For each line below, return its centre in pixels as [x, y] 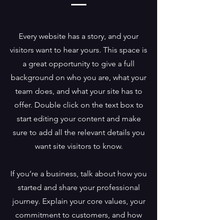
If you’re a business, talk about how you [79, 174]
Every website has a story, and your [79, 36]
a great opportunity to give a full [79, 64]
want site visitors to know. [79, 146]
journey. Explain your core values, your [79, 201]
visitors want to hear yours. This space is [79, 50]
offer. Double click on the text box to [79, 105]
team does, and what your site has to [79, 91]
